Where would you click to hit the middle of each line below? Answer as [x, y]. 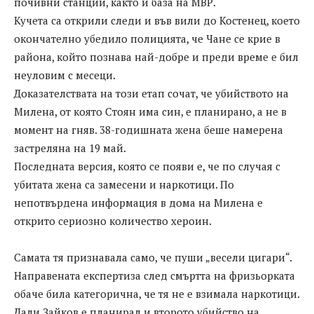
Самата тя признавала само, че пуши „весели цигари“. [153, 258]
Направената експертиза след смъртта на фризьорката [155, 276]
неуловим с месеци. [65, 75]
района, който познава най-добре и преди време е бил [156, 57]
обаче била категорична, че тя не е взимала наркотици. [157, 294]
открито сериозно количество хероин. [113, 221]
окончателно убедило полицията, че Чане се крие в [147, 39]
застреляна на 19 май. [70, 148]
